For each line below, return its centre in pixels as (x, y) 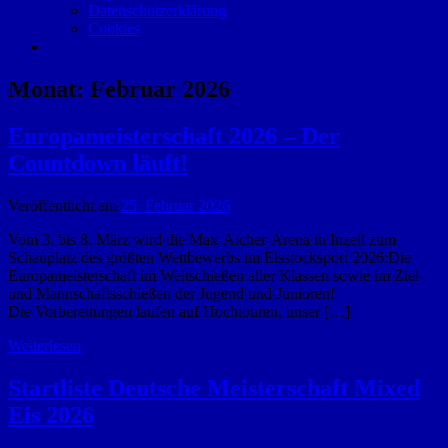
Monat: (49, 88)
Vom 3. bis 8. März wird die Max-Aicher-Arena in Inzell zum (202, 239)
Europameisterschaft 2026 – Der (174, 135)
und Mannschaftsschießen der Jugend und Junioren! (171, 293)
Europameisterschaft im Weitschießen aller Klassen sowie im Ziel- (216, 275)
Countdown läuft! (98, 162)
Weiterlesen (44, 345)
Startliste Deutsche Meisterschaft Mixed (214, 387)
